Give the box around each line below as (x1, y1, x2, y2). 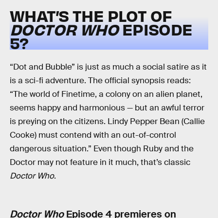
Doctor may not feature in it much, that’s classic (10, 157, 190, 167)
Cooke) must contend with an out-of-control (10, 129, 176, 140)
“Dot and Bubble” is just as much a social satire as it (10, 61, 207, 72)
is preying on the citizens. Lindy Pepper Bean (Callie (10, 116, 205, 127)
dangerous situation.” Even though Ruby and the (10, 143, 194, 154)
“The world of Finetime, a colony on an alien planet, (10, 89, 202, 99)
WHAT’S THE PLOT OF (10, 5, 172, 26)
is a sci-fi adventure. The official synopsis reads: (10, 75, 191, 86)
